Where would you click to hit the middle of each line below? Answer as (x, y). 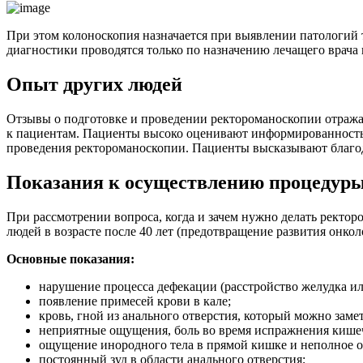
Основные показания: (70, 258)
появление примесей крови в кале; (135, 301)
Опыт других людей (94, 84)
